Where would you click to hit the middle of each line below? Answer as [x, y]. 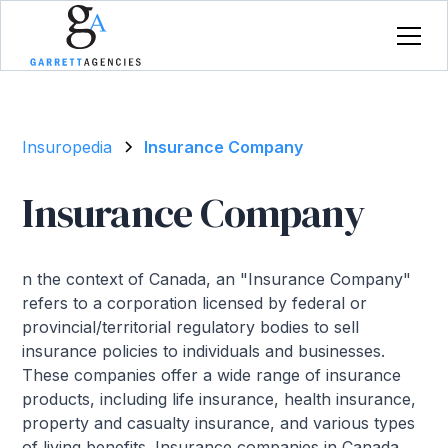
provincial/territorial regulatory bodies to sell [191, 327]
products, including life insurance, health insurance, [219, 399]
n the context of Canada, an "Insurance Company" [217, 279]
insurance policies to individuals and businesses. [204, 351]
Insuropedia [67, 147]
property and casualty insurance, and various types [219, 423]
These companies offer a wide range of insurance [212, 375]
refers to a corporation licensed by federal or [195, 303]
